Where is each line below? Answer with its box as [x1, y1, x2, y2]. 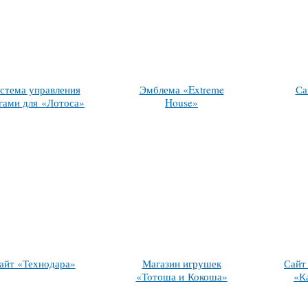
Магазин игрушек [142, 256, 221, 271]
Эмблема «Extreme [139, 82, 224, 97]
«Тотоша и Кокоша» [135, 269, 228, 284]
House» [165, 96, 198, 110]
